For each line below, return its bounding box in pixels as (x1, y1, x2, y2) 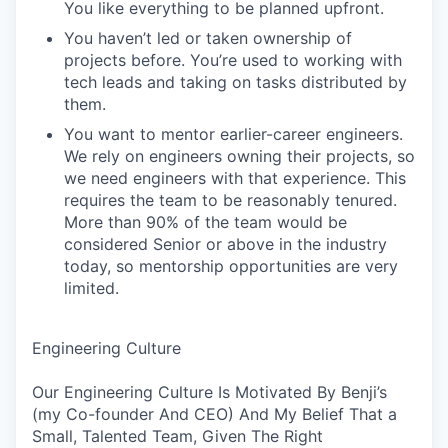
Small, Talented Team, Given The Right (32, 426, 323, 446)
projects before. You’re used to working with (64, 50, 402, 70)
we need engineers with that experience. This (64, 168, 406, 188)
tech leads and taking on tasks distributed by (64, 72, 407, 92)
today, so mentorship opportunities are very (64, 256, 398, 276)
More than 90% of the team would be (64, 212, 347, 232)
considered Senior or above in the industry (64, 234, 387, 254)
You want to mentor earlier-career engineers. (64, 124, 403, 144)
